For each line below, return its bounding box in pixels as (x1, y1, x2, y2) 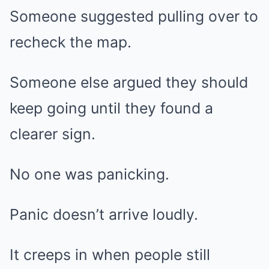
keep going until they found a (10, 99, 213, 118)
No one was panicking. (10, 165, 169, 184)
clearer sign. (10, 125, 95, 144)
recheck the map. (10, 33, 131, 52)
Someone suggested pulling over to (10, 7, 258, 26)
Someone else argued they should (10, 73, 248, 92)
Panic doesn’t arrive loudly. (10, 205, 198, 224)
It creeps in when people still (10, 246, 210, 264)
